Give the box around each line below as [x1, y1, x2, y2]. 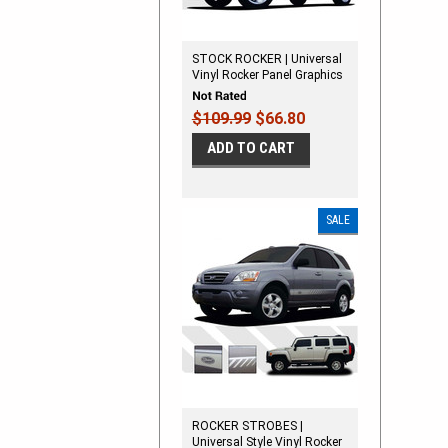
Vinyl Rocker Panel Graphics [191, 68, 343, 83]
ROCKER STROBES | [191, 418, 303, 433]
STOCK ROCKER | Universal [191, 52, 342, 67]
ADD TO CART [206, 138, 295, 157]
